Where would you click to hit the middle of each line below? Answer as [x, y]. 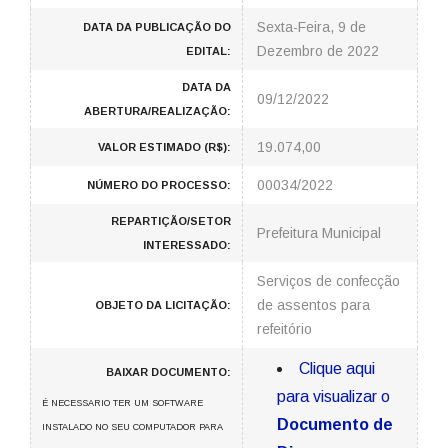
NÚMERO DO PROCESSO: [159, 185]
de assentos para [313, 305]
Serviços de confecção [328, 281]
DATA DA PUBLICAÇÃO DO [157, 27]
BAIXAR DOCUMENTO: [168, 372]
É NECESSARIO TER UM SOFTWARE [122, 403]
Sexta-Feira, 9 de [311, 27]
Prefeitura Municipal [319, 233]
